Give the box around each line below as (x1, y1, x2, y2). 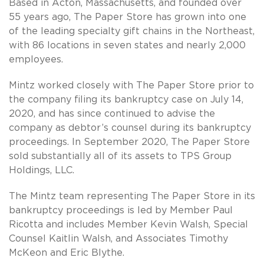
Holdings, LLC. (9, 165, 74, 175)
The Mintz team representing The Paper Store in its (9, 191, 255, 201)
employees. (9, 54, 63, 64)
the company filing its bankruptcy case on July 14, (9, 94, 243, 104)
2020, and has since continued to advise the (9, 108, 215, 118)
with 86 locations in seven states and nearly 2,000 (9, 40, 246, 50)
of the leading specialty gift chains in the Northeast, (9, 26, 255, 36)
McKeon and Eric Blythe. (9, 247, 124, 258)
